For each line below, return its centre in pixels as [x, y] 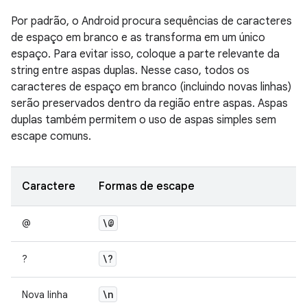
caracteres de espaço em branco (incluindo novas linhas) [151, 87]
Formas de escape [147, 186]
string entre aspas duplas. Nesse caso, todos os [130, 71]
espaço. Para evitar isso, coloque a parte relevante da [145, 54]
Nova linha [45, 295]
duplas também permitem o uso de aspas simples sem [144, 120]
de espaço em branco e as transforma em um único [138, 38]
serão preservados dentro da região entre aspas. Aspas [149, 103]
